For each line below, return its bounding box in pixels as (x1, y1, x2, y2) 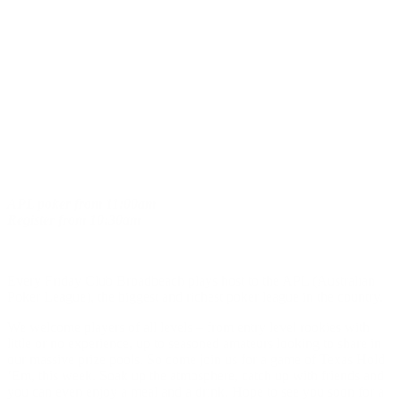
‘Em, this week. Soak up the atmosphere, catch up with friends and (7, 367, 384, 383)
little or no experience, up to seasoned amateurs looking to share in (7, 335, 381, 351)
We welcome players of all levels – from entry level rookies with (7, 319, 370, 335)
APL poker (7, 195, 74, 211)
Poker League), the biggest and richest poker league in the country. (7, 288, 383, 304)
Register (7, 211, 58, 227)
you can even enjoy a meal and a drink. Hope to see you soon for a (7, 383, 384, 399)
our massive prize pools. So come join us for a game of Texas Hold (7, 351, 385, 367)
